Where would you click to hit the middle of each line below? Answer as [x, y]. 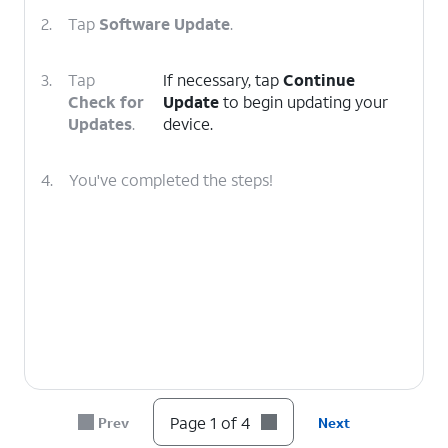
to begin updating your [303, 101]
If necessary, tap [222, 79]
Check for [106, 101]
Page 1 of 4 [210, 422]
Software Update [164, 23]
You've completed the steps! [171, 179]
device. [187, 123]
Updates [100, 123]
